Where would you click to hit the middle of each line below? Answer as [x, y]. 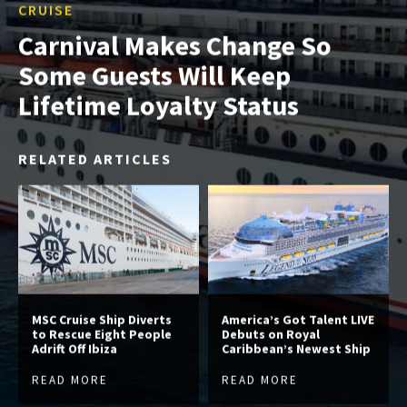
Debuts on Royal [271, 334]
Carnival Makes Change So [175, 45]
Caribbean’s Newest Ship [296, 348]
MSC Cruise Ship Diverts [102, 319]
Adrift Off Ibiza [74, 348]
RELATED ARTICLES [95, 159]
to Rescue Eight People [102, 334]
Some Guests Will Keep [154, 75]
